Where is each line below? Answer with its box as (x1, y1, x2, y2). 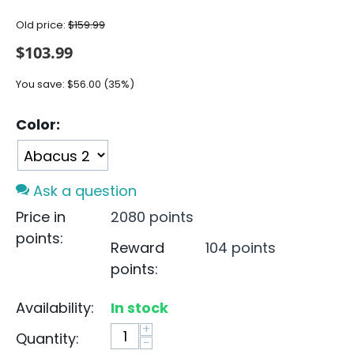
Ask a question (29, 181, 137, 201)
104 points (205, 238, 276, 258)
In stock (111, 298, 168, 318)
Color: (16, 114, 60, 134)
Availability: (16, 298, 94, 318)
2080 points (111, 207, 194, 228)
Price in (16, 207, 66, 228)
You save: (16, 76, 67, 92)
